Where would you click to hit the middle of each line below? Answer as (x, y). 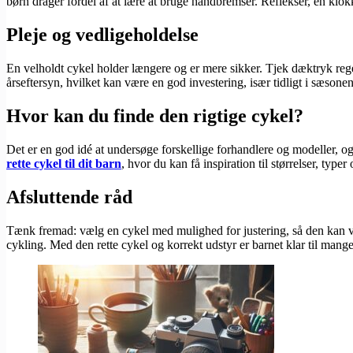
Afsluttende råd (69, 197)
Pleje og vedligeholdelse (102, 35)
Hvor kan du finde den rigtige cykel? (155, 115)
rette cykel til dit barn (64, 163)
